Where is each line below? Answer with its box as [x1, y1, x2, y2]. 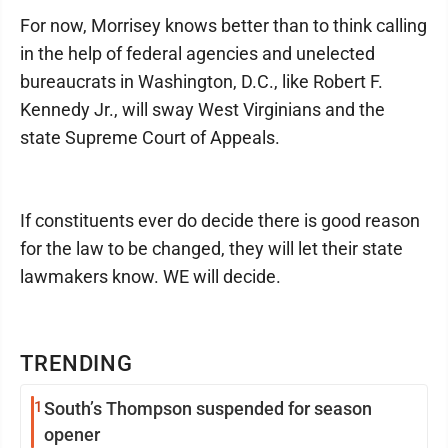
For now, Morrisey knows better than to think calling [20, 15, 427, 36]
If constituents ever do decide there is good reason [20, 210, 420, 231]
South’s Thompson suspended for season [44, 398, 372, 419]
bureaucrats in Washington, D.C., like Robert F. [20, 71, 383, 92]
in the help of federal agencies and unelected [20, 43, 375, 64]
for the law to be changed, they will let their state [20, 238, 403, 259]
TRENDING [20, 351, 134, 376]
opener [44, 424, 100, 445]
